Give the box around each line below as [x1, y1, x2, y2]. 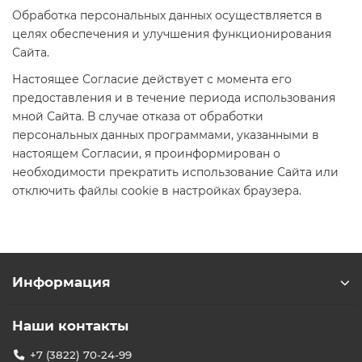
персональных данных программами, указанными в [12, 128, 319, 142]
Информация [12, 274, 111, 290]
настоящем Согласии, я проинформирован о [12, 146, 280, 161]
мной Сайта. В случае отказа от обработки [12, 109, 263, 124]
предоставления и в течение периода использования [12, 90, 335, 105]
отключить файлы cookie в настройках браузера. [12, 183, 301, 198]
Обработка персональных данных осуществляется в [12, 8, 322, 23]
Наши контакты [12, 318, 128, 334]
